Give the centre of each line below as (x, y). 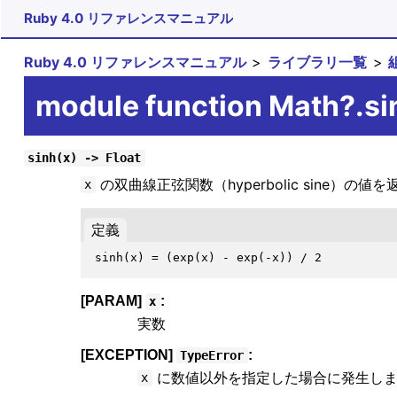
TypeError (212, 356)
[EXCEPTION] (128, 355)
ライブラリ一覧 (318, 62)
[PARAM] (113, 301)
